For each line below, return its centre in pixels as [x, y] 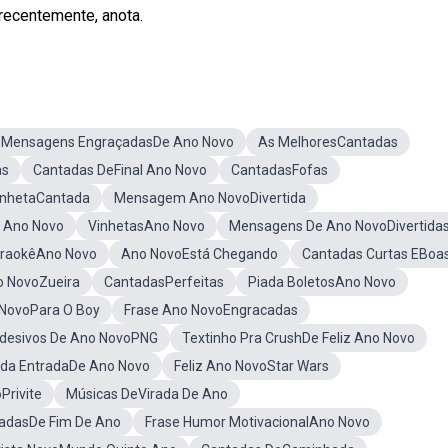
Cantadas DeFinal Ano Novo [120, 170]
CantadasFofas [279, 170]
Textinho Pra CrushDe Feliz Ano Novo [298, 338]
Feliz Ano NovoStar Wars [251, 366]
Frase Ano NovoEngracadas [211, 310]
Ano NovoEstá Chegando [199, 254]
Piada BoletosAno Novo [322, 282]
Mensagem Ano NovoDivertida [210, 198]
